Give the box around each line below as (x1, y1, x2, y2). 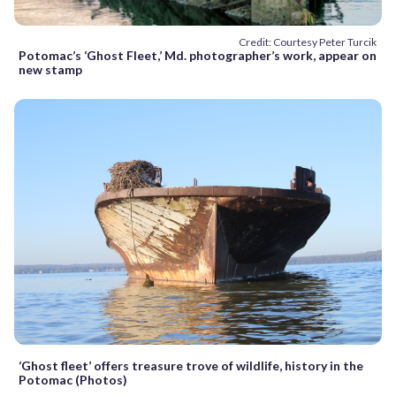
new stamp (19, 62, 82, 78)
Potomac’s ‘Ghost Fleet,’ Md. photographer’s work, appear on (19, 48, 377, 64)
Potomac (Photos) (19, 371, 127, 387)
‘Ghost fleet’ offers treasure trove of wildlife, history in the (19, 357, 363, 373)
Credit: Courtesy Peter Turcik (239, 35, 377, 49)
